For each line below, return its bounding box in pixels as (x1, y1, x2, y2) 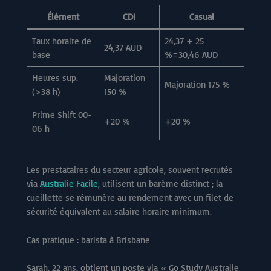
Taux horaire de (31, 34, 91, 47)
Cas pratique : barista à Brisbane (27, 234, 150, 246)
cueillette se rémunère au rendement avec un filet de (27, 192, 233, 204)
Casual (189, 10, 214, 22)
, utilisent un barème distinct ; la (98, 178, 223, 190)
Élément (47, 10, 79, 22)
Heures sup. (31, 71, 78, 83)
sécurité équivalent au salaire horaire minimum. (27, 206, 212, 218)
